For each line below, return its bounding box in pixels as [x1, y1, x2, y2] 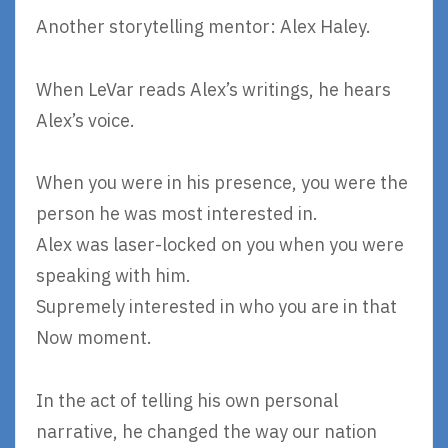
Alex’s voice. [36, 108, 135, 132]
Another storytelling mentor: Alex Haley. [36, 15, 371, 39]
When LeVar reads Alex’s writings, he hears [36, 77, 391, 101]
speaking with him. [36, 264, 191, 288]
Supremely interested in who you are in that [36, 295, 397, 319]
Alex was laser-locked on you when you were [36, 233, 404, 257]
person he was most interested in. [36, 202, 318, 226]
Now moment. [36, 326, 152, 350]
